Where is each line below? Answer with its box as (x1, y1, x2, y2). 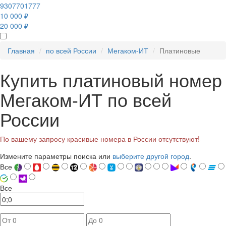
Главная (8, 45, 35, 55)
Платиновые (159, 45, 200, 55)
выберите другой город (112, 151, 189, 161)
